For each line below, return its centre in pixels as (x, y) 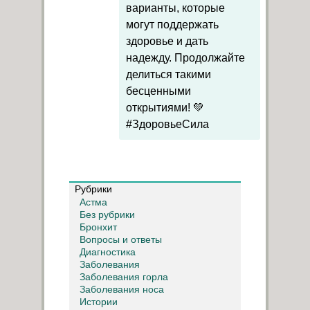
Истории (99, 302)
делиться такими (168, 74)
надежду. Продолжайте (185, 58)
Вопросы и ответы (121, 240)
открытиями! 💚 (165, 108)
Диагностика (108, 252)
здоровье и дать (167, 41)
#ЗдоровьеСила (167, 124)
